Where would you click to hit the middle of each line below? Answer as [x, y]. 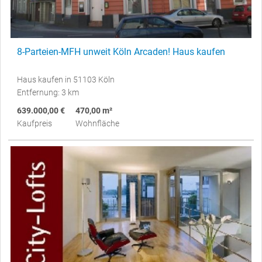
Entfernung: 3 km [48, 92]
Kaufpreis [35, 123]
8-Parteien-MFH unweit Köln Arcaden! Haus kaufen [121, 51]
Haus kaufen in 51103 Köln [66, 79]
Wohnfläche [97, 123]
